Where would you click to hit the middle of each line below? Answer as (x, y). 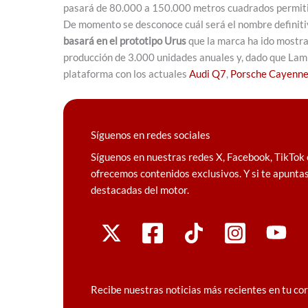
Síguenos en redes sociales (151, 134)
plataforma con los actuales (126, 73)
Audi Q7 (208, 73)
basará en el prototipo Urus (125, 40)
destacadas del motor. (140, 189)
